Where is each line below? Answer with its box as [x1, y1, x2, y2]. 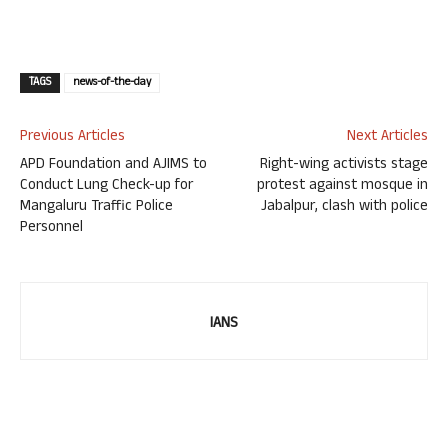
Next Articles [347, 125, 428, 151]
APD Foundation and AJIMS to [20, 153, 207, 179]
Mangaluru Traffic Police [20, 195, 173, 221]
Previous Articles [20, 125, 125, 151]
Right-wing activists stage [260, 153, 428, 179]
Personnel [20, 216, 83, 242]
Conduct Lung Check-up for [20, 174, 193, 200]
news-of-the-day [73, 74, 151, 93]
